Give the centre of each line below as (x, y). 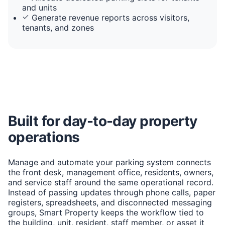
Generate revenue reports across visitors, (110, 17)
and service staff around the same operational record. (111, 182)
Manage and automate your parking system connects (109, 162)
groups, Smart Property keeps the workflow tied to (106, 212)
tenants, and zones (58, 27)
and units (39, 7)
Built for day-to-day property (103, 121)
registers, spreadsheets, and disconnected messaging (110, 202)
